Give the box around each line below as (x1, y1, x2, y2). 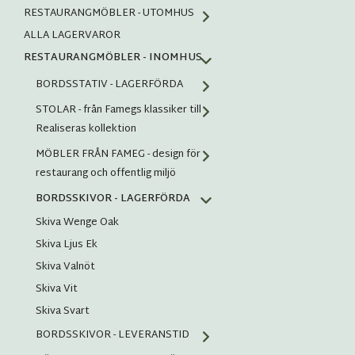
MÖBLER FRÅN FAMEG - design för (36, 145, 200, 165)
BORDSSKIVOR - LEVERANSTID (36, 326, 189, 345)
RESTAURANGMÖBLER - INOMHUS (24, 48, 202, 68)
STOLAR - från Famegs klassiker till (36, 101, 201, 120)
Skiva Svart (36, 302, 90, 322)
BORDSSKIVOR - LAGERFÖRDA (36, 189, 190, 209)
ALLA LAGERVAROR (24, 26, 120, 46)
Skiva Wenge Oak (36, 213, 119, 233)
